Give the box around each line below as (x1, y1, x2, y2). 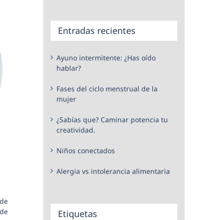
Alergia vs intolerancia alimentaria (56, 166, 170, 176)
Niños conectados (56, 145, 115, 155)
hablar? (56, 63, 81, 73)
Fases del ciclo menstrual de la (56, 83, 158, 93)
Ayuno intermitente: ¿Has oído (56, 53, 156, 62)
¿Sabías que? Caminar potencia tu (56, 114, 168, 124)
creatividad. (56, 125, 95, 135)
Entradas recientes (58, 25, 136, 36)
